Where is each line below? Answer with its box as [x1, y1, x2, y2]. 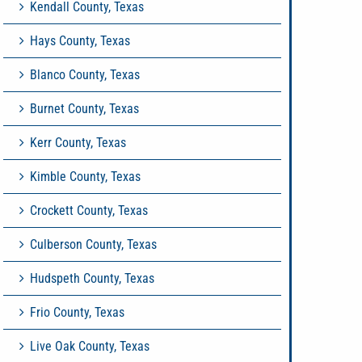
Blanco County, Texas [30, 67, 140, 82]
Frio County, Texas [30, 305, 124, 320]
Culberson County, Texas [30, 237, 157, 252]
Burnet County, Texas [30, 101, 139, 116]
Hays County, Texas [30, 33, 130, 48]
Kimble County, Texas [30, 169, 141, 184]
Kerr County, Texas [30, 135, 126, 150]
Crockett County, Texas [30, 203, 148, 218]
